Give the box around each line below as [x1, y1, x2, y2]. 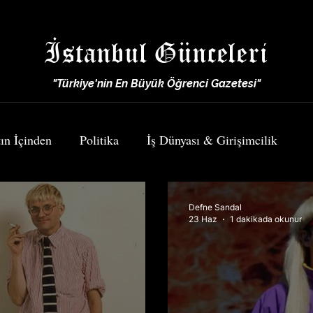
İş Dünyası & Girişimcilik [147, 131, 277, 148]
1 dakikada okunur [230, 214, 302, 224]
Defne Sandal [189, 202, 242, 212]
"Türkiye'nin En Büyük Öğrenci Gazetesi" [52, 77, 261, 90]
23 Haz [189, 214, 217, 224]
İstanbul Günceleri [44, 35, 268, 69]
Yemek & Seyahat [71, 187, 161, 204]
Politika [80, 131, 119, 148]
